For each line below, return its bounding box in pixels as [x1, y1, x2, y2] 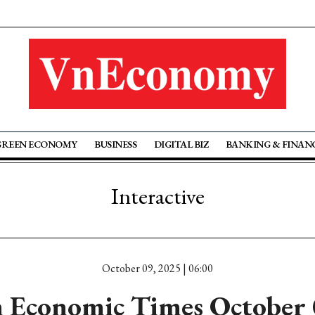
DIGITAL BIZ [153, 138, 209, 150]
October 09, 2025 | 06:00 [102, 261, 213, 276]
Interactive [110, 181, 205, 211]
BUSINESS [94, 138, 137, 150]
